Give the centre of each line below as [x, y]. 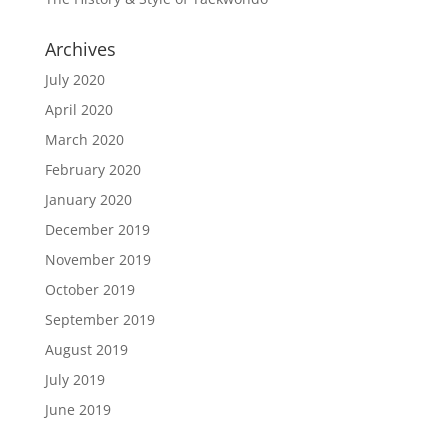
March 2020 [84, 139]
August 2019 [86, 349]
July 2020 [74, 79]
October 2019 [89, 289]
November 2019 [97, 259]
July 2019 [74, 379]
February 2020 [92, 169]
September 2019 [99, 319]
